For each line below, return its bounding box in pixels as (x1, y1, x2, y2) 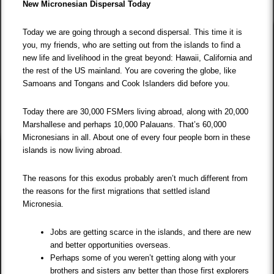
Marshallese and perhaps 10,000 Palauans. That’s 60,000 (23, 120, 227, 130)
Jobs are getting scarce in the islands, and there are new (50, 228, 251, 237)
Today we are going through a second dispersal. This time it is (23, 28, 243, 37)
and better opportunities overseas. (50, 240, 174, 250)
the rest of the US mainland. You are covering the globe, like (23, 66, 237, 76)
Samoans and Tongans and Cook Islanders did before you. (23, 79, 233, 89)
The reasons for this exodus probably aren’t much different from (23, 174, 248, 183)
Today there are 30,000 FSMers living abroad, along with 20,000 (23, 107, 249, 117)
